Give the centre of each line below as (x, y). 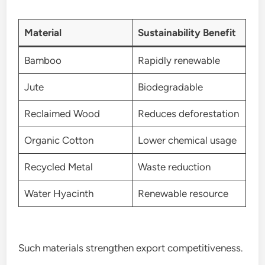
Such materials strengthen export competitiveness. (131, 248)
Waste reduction (174, 167)
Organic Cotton (59, 140)
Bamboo (43, 60)
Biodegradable (170, 87)
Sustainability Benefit (187, 32)
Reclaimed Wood (62, 113)
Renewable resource (183, 193)
